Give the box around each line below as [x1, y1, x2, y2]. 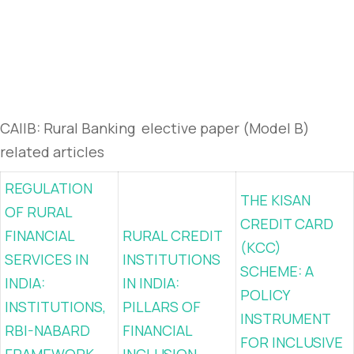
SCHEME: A [240, 262, 314, 281]
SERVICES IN [5, 250, 88, 269]
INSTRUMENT [240, 309, 330, 328]
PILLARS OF [122, 297, 201, 316]
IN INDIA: [122, 273, 179, 292]
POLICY [240, 285, 289, 304]
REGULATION [5, 179, 92, 198]
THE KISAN [240, 190, 311, 209]
